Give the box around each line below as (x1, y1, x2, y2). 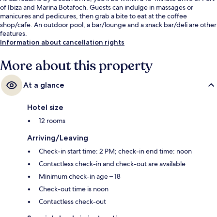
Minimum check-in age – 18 (39, 172, 121, 181)
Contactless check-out (39, 197, 106, 206)
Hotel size (27, 103, 63, 112)
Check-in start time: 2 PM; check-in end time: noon (39, 147, 192, 156)
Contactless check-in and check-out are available (39, 159, 186, 169)
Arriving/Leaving (27, 133, 88, 143)
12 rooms (39, 116, 65, 125)
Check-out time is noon (39, 185, 108, 194)
